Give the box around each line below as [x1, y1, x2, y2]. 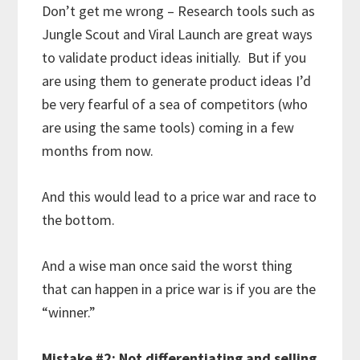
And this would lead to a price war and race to [42, 186, 317, 206]
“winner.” [42, 302, 96, 321]
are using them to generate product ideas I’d [42, 71, 312, 90]
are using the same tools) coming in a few [42, 117, 295, 137]
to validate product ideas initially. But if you [42, 47, 307, 67]
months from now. [42, 141, 154, 160]
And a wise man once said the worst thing [42, 256, 293, 275]
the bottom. [42, 210, 116, 229]
